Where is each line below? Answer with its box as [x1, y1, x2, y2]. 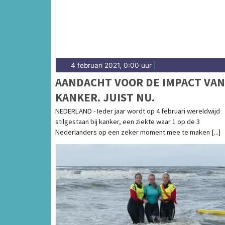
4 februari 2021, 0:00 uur [71, 61, 152, 70]
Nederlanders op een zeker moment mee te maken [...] [55, 128, 220, 137]
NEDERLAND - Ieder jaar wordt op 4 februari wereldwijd [55, 106, 220, 116]
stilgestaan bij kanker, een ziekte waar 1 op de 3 [55, 117, 200, 127]
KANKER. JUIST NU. [55, 90, 155, 105]
